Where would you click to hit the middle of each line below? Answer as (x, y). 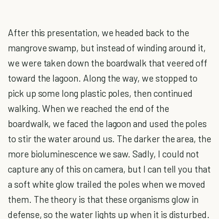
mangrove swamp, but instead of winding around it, (107, 48)
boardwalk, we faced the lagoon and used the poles (108, 123)
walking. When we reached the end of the (88, 108)
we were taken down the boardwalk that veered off (108, 63)
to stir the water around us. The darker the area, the (109, 139)
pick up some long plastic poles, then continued (100, 93)
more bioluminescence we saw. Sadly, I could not (104, 154)
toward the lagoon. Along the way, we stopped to (103, 78)
